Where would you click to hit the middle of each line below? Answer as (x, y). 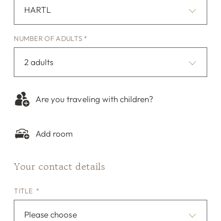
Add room (54, 133)
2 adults (39, 62)
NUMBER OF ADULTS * (51, 38)
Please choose (51, 215)
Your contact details (60, 166)
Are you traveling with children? (94, 99)
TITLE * (27, 191)
